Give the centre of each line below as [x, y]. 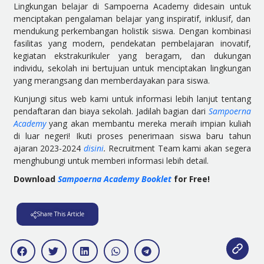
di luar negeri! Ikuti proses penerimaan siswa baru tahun [132, 136]
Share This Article [60, 214]
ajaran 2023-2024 [48, 148]
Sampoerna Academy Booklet [114, 179]
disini [93, 148]
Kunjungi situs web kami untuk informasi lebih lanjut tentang [132, 99]
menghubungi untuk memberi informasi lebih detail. [111, 161]
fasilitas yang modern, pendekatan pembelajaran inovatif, [132, 43]
